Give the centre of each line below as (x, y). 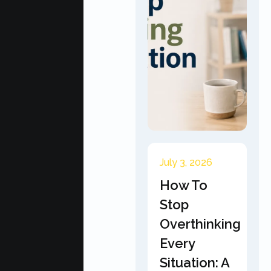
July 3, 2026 (186, 162)
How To (184, 185)
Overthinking (200, 224)
